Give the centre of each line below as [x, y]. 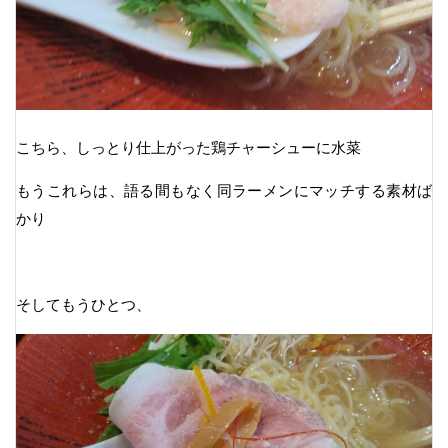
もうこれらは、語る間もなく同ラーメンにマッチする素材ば [224, 190]
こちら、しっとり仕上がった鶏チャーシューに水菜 [188, 147]
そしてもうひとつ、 [83, 304]
